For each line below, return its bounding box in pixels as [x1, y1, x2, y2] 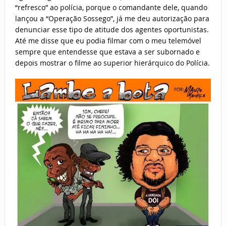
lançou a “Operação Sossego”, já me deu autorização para [15, 13, 209, 23]
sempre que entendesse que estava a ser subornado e [15, 46, 200, 56]
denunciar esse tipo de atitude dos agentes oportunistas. [15, 24, 209, 34]
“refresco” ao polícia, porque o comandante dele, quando [15, 2, 207, 12]
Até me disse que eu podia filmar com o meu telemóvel [15, 35, 201, 45]
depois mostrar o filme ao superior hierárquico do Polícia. [15, 58, 210, 68]
